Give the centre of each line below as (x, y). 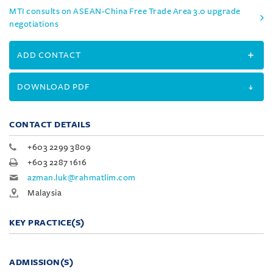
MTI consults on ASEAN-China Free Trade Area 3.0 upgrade (125, 11)
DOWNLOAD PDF (53, 87)
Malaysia (44, 193)
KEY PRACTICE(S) (47, 222)
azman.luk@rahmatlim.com (82, 177)
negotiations (34, 24)
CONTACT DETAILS (50, 124)
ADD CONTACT (49, 55)
